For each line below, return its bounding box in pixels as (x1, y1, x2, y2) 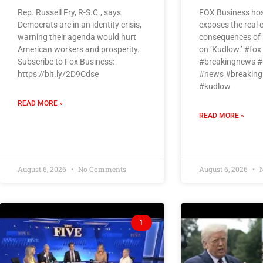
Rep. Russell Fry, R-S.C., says (18, 8, 121, 18)
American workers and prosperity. (18, 45, 140, 55)
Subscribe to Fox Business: (18, 57, 114, 67)
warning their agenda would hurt (18, 32, 136, 42)
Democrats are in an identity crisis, (18, 20, 141, 30)
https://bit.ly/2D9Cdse (18, 69, 99, 79)
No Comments (76, 164, 126, 174)
